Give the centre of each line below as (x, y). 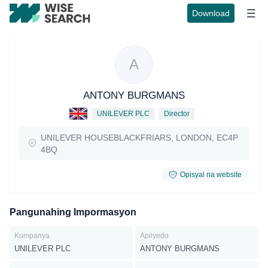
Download (211, 13)
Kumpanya (32, 236)
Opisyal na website (211, 175)
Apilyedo (154, 236)
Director (176, 114)
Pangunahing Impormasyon (73, 212)
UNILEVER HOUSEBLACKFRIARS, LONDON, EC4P (139, 138)
